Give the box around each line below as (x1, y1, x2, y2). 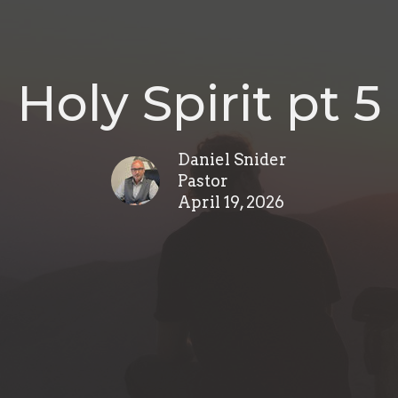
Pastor (178, 171, 228, 190)
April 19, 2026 (178, 192, 284, 211)
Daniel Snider (178, 149, 287, 169)
